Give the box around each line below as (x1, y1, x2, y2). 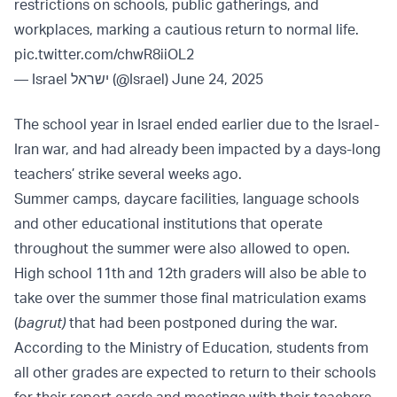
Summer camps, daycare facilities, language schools (14, 190, 359, 208)
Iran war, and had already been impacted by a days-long (14, 140, 381, 159)
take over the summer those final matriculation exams (14, 289, 366, 307)
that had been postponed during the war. (66, 314, 338, 332)
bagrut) (18, 314, 66, 332)
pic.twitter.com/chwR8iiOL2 (14, 45, 194, 64)
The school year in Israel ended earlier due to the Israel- (14, 115, 379, 134)
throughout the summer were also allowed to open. (14, 239, 350, 258)
